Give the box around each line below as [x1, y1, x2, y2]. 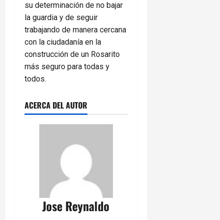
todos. [25, 74, 46, 84]
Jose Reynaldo [42, 197, 110, 215]
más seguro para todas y [25, 62, 110, 72]
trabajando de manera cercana [25, 25, 126, 35]
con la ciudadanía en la [25, 37, 101, 47]
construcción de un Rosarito [25, 50, 120, 59]
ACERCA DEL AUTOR [25, 99, 87, 111]
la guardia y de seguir [25, 13, 98, 23]
